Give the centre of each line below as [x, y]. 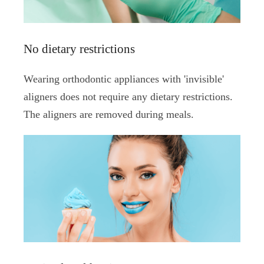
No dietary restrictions [79, 49]
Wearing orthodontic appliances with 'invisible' [124, 79]
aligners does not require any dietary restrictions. [128, 96]
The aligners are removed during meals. [109, 114]
